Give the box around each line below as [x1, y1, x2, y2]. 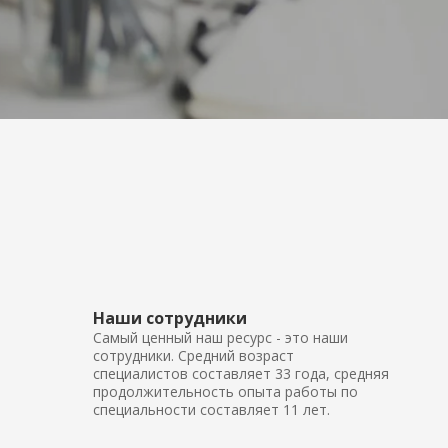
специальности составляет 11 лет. [93, 400, 330, 419]
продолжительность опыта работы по [93, 382, 358, 401]
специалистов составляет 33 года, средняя [93, 364, 389, 383]
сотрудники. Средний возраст [93, 346, 294, 365]
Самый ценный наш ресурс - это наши [93, 328, 348, 347]
